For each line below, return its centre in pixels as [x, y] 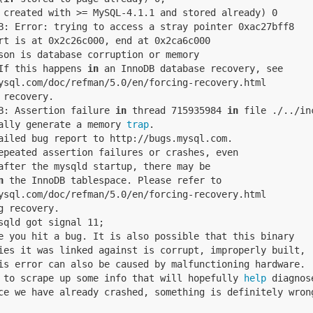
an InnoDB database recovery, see [191, 68]
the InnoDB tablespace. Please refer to [112, 180]
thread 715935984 [177, 110]
